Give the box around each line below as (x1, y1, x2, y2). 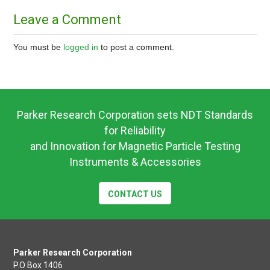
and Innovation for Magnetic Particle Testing (30, 139, 240, 152)
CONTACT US (108, 189, 162, 199)
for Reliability (104, 124, 166, 137)
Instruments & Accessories (69, 155, 201, 168)
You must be (13, 42, 64, 52)
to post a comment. (98, 42, 175, 52)
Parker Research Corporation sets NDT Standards (17, 108, 253, 121)
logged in (63, 42, 99, 52)
